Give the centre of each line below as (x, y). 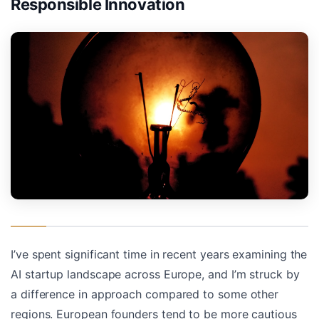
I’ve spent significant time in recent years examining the (159, 255)
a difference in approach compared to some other (145, 294)
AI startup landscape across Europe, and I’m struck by (155, 274)
